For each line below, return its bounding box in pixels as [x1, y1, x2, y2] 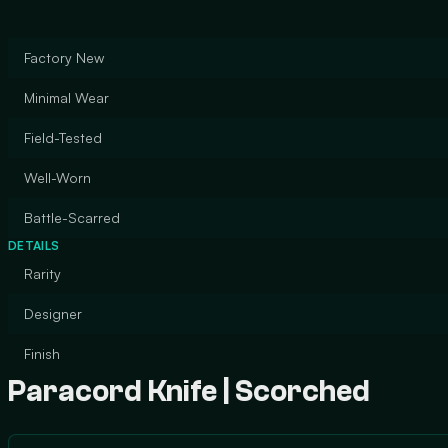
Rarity [24, 265, 61, 282]
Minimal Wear [24, 89, 109, 106]
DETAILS [8, 238, 60, 253]
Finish [24, 345, 60, 362]
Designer [24, 305, 82, 322]
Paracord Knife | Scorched [8, 374, 370, 409]
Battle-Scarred [24, 209, 120, 226]
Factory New [24, 49, 104, 66]
